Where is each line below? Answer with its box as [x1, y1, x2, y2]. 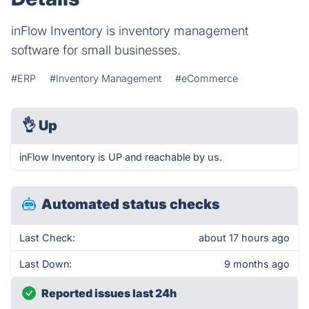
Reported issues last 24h [41, 286, 177, 300]
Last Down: [19, 258, 72, 270]
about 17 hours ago [199, 232, 290, 243]
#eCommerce [175, 72, 238, 84]
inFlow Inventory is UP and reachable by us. [19, 151, 222, 163]
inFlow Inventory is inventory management [11, 23, 248, 38]
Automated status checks [41, 196, 220, 212]
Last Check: [19, 232, 75, 243]
